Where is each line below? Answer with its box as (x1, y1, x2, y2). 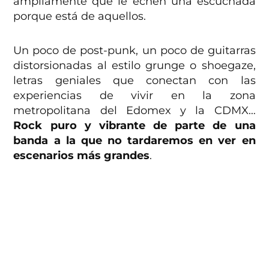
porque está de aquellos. (13, 9, 147, 23)
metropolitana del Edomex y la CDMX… (13, 103, 256, 117)
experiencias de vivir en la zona (13, 88, 256, 102)
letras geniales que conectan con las (13, 73, 256, 87)
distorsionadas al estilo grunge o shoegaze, (13, 58, 256, 72)
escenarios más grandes (13, 148, 150, 162)
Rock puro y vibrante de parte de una (13, 118, 256, 132)
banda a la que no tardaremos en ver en (13, 133, 256, 147)
